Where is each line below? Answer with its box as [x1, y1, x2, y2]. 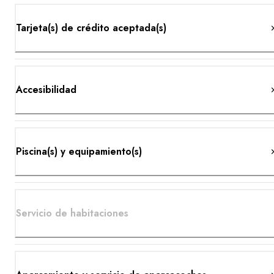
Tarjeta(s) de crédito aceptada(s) [16, 20, 166, 35]
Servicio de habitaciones [16, 206, 128, 220]
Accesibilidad [16, 82, 76, 97]
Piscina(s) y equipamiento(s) [16, 144, 142, 158]
